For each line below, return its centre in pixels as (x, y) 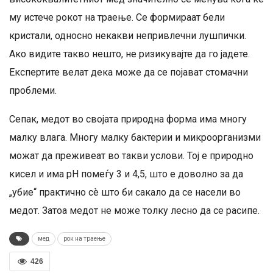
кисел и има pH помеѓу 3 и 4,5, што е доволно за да (126, 174)
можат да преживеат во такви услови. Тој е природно (131, 156)
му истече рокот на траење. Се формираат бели (117, 17)
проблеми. (33, 90)
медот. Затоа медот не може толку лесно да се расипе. (134, 211)
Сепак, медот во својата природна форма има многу (128, 119)
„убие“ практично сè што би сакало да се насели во (125, 192)
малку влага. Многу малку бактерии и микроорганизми (135, 137)
